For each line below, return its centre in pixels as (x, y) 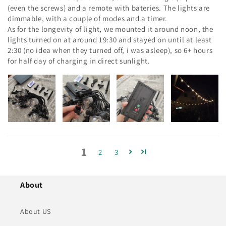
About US (36, 211)
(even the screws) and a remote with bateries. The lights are (109, 8)
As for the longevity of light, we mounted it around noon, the (110, 29)
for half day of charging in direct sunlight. (79, 61)
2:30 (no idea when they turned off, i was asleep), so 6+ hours (110, 50)
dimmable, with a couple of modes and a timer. (88, 18)
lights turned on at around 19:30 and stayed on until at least (110, 40)
